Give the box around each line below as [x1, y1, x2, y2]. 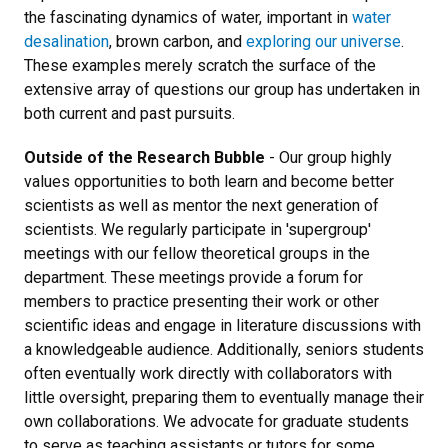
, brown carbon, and [109, 32, 246, 51]
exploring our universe [246, 32, 401, 51]
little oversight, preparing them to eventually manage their [24, 388, 424, 407]
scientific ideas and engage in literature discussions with [24, 316, 421, 335]
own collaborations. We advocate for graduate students [24, 412, 409, 431]
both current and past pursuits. [24, 104, 235, 123]
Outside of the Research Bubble [24, 148, 265, 167]
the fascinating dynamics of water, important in [24, 8, 352, 27]
